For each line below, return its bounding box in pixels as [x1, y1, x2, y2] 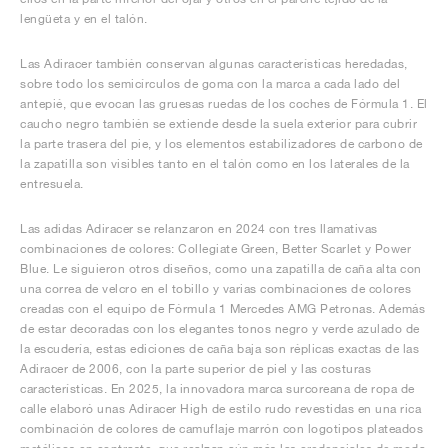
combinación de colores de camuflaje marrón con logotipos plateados [20, 421, 423, 436]
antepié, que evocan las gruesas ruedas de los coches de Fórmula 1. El [20, 96, 428, 111]
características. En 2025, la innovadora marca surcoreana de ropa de [20, 381, 415, 396]
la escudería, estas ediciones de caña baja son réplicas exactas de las [20, 341, 419, 356]
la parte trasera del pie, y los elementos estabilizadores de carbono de [20, 136, 423, 151]
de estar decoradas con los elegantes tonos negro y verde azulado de [20, 321, 420, 336]
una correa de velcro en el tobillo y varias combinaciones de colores [20, 281, 411, 296]
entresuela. [20, 176, 84, 191]
